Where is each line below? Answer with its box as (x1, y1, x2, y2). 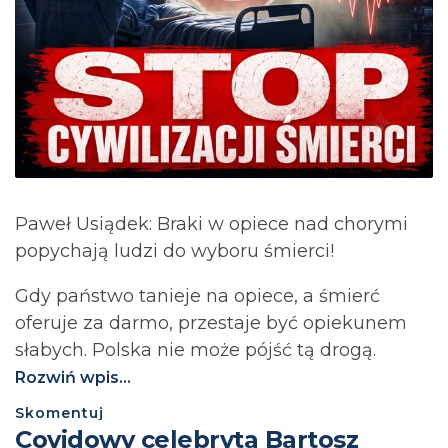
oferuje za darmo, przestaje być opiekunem (15, 312, 407, 334)
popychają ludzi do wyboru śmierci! (15, 240, 334, 262)
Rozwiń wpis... (15, 368, 131, 387)
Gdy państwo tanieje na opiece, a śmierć (15, 285, 380, 307)
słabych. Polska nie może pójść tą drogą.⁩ (15, 339, 376, 361)
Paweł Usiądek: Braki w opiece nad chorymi (15, 213, 408, 235)
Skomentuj (15, 404, 104, 422)
